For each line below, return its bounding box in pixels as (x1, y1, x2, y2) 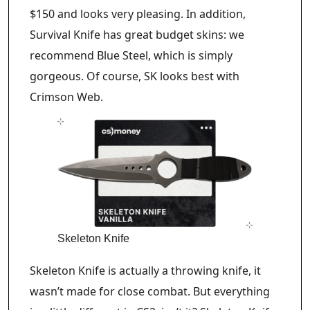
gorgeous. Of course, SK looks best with (30, 69, 239, 84)
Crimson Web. (30, 89, 103, 105)
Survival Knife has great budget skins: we (30, 27, 244, 43)
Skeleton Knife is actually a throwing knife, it (30, 262, 261, 278)
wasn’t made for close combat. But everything (30, 283, 270, 299)
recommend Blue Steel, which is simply (30, 48, 232, 64)
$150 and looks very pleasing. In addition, (30, 6, 246, 22)
